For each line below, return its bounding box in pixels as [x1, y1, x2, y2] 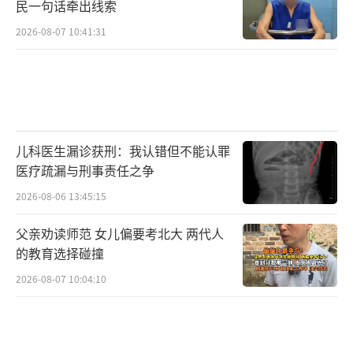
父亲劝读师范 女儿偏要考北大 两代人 [16, 223, 224, 243]
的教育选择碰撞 [16, 243, 104, 262]
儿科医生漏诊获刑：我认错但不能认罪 [16, 140, 230, 160]
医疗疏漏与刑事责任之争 [16, 160, 154, 180]
